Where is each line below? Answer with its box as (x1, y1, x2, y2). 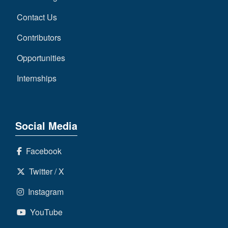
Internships (16, 72, 56, 84)
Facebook (21, 145, 62, 157)
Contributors (16, 31, 61, 43)
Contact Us (16, 11, 57, 23)
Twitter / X (24, 165, 64, 177)
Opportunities (16, 51, 65, 64)
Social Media (15, 118, 77, 133)
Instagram (23, 185, 64, 197)
